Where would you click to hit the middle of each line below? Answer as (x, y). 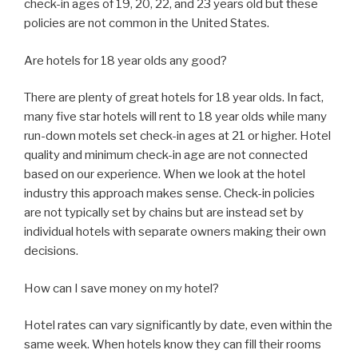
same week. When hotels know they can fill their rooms (173, 344)
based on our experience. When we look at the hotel (165, 174)
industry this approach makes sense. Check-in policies (169, 193)
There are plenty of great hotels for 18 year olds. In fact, (174, 97)
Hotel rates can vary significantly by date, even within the (178, 325)
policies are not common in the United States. (147, 23)
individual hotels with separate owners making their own (175, 232)
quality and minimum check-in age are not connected (166, 155)
